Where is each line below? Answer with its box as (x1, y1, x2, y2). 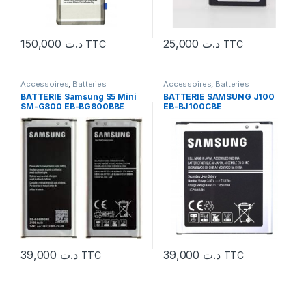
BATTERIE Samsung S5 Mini (20, 91, 137, 102)
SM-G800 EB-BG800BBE (20, 100, 125, 111)
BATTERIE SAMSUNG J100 (163, 91, 275, 102)
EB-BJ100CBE (163, 100, 222, 111)
